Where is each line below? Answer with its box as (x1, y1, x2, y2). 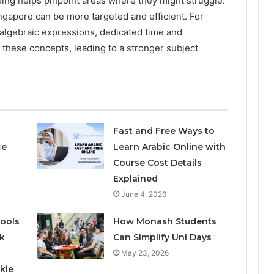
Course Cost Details (113, 157, 202, 169)
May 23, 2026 (121, 248, 169, 258)
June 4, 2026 (121, 190, 167, 199)
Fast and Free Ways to (113, 125, 215, 137)
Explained (113, 173, 158, 185)
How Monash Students (113, 216, 217, 228)
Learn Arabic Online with (113, 141, 226, 153)
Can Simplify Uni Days (113, 232, 212, 243)
